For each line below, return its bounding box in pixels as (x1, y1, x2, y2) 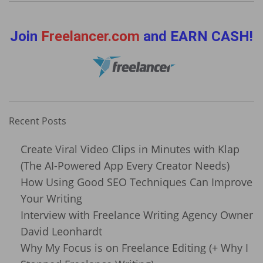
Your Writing (21, 191, 82, 206)
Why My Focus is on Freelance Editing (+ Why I (21, 241, 248, 255)
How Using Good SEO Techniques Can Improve (21, 175, 252, 190)
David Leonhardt (21, 224, 102, 239)
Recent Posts (9, 114, 66, 128)
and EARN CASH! (140, 28, 253, 45)
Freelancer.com (41, 28, 140, 45)
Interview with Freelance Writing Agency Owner (21, 208, 253, 222)
